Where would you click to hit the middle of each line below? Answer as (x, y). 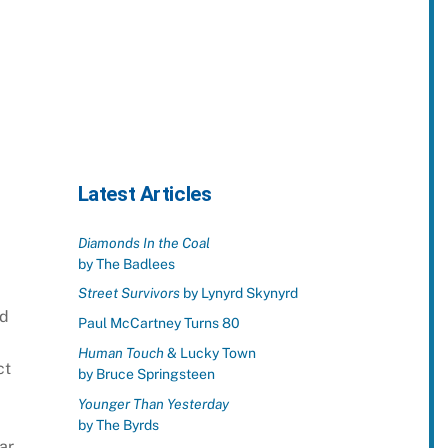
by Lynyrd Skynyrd (238, 293)
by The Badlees (126, 263)
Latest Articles (144, 193)
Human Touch (120, 352)
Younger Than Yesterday (153, 403)
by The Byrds (118, 424)
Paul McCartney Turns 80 (158, 323)
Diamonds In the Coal (143, 242)
